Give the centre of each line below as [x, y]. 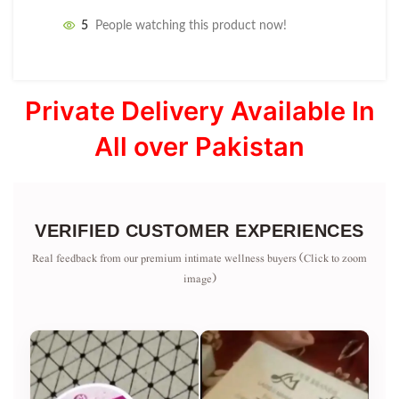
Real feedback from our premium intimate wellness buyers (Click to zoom [199, 258]
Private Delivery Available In [199, 110]
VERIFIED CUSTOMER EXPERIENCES [199, 230]
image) [199, 278]
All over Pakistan [199, 146]
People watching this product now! [191, 26]
